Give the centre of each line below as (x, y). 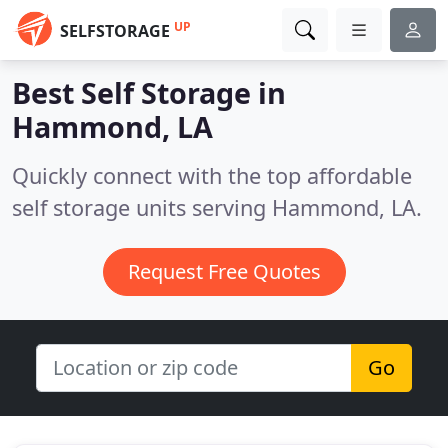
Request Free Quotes (224, 271)
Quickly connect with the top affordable (212, 175)
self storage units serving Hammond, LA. (217, 207)
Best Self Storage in (149, 92)
